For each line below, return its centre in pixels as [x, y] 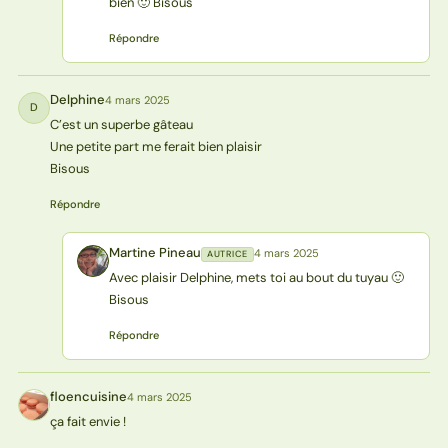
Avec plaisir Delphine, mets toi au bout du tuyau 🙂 [256, 277]
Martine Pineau [154, 252]
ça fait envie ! [87, 421]
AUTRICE [227, 253]
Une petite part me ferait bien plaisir [155, 146]
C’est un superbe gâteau [121, 124]
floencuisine [88, 396]
